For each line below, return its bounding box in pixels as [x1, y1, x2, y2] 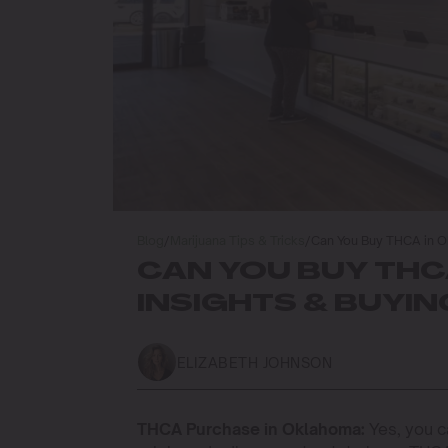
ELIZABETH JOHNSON [177, 353, 333, 371]
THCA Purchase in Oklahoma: [137, 419, 365, 439]
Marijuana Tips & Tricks [170, 233, 305, 248]
